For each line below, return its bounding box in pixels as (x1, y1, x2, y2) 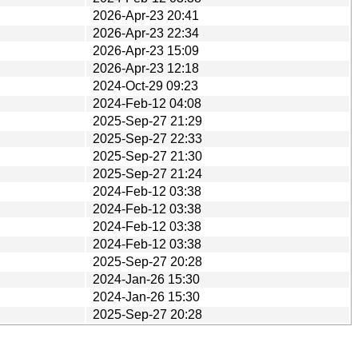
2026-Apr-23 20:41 (93, 8, 199, 22)
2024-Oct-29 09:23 (93, 78, 198, 93)
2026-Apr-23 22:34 (93, 26, 199, 40)
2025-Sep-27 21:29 (93, 113, 202, 128)
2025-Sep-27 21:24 (93, 166, 202, 181)
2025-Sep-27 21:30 (93, 149, 202, 163)
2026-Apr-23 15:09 (93, 43, 199, 58)
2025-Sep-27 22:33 (93, 131, 202, 145)
